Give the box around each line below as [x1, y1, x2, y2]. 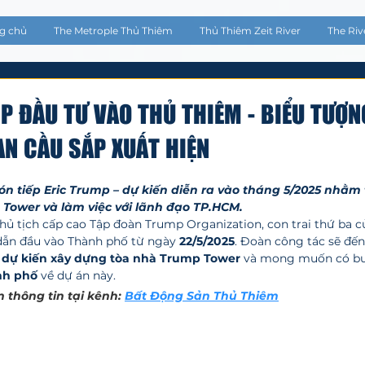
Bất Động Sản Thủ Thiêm [125, 288, 279, 303]
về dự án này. [37, 268, 116, 283]
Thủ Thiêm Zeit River [200, 24, 301, 37]
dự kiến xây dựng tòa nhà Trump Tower [2, 251, 240, 266]
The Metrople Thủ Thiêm [54, 24, 173, 37]
